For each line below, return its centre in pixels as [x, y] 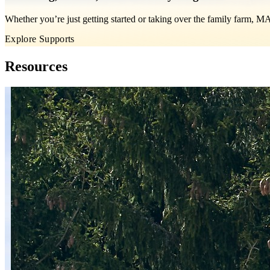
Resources [36, 66]
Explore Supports [40, 39]
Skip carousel [30, 91]
